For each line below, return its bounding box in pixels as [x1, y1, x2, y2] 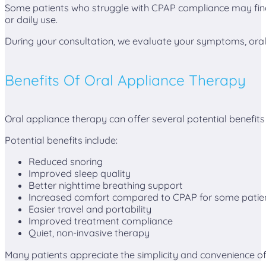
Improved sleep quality [28, 167, 131, 180]
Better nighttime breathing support [28, 179, 183, 192]
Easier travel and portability [28, 203, 151, 216]
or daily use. [5, 13, 58, 26]
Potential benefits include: [5, 134, 118, 147]
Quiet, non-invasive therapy [28, 227, 150, 239]
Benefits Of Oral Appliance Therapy [5, 70, 246, 89]
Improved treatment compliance [28, 215, 173, 227]
